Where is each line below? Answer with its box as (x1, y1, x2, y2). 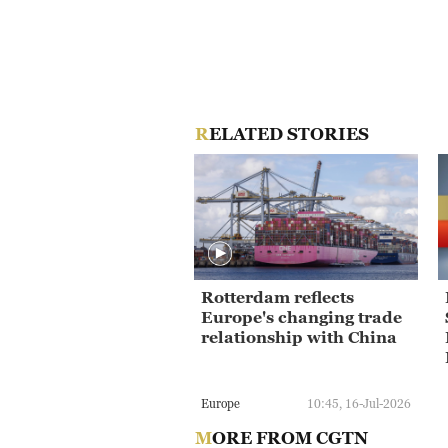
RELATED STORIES (208, 123, 369, 144)
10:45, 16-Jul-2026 (307, 396, 411, 412)
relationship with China (201, 328, 397, 347)
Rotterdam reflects (201, 288, 354, 307)
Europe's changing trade (201, 308, 402, 327)
